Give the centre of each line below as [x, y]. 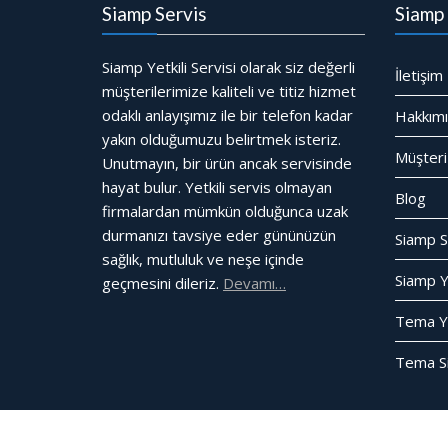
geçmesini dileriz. [162, 282]
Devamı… [254, 282]
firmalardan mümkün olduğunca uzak [225, 210]
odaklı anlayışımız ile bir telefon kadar [227, 114]
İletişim [418, 74]
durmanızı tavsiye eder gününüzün [219, 234]
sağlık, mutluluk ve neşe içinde [203, 258]
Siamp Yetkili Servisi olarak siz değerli [228, 66]
